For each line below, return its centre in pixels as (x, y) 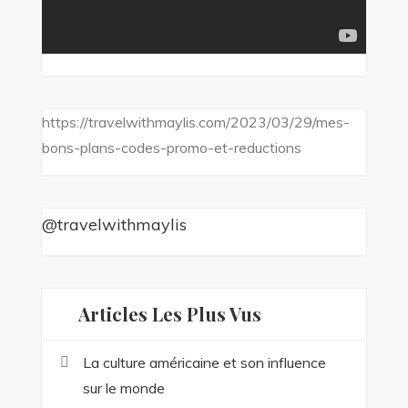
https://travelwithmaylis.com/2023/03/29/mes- (195, 122)
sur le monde (123, 388)
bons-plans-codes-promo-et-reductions (171, 147)
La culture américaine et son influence (204, 362)
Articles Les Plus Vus (169, 313)
